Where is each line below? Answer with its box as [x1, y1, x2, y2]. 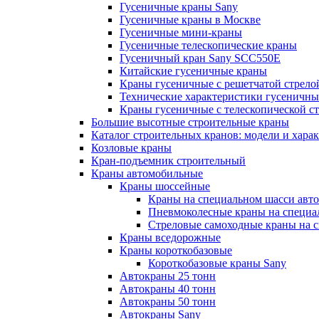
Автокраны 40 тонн [120, 283, 216, 295]
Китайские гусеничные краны [120, 65, 267, 77]
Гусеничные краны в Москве [120, 14, 261, 26]
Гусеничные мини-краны [120, 26, 242, 38]
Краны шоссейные [120, 180, 210, 192]
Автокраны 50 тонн [120, 296, 216, 308]
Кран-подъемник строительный [91, 155, 246, 167]
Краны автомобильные [91, 167, 203, 179]
